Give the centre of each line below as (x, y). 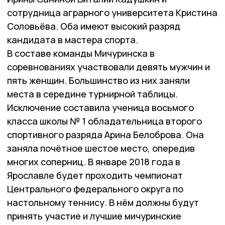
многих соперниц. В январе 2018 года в (94, 162)
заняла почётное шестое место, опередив (101, 148)
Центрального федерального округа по (95, 189)
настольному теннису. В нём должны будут (103, 203)
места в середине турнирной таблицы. (92, 94)
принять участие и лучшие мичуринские (94, 216)
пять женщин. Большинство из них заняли (98, 81)
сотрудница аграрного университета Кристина (112, 13)
